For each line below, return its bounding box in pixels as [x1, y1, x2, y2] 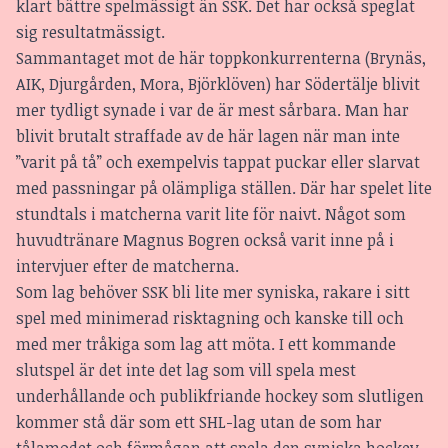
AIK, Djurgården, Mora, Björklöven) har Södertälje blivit [16, 73, 420, 96]
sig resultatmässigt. [16, 21, 165, 44]
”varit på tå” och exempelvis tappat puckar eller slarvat [16, 151, 420, 174]
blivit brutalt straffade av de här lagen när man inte [16, 125, 400, 148]
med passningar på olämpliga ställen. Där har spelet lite [16, 177, 432, 200]
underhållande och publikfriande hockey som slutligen [16, 385, 424, 408]
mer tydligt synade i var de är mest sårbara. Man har [16, 99, 409, 122]
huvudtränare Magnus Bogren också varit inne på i [16, 229, 394, 252]
